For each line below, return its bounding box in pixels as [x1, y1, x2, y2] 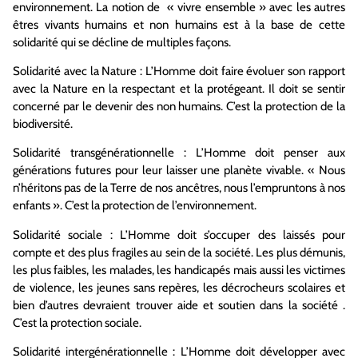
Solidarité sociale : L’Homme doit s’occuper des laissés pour [13, 227, 345, 242]
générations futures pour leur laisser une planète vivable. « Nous [13, 163, 345, 178]
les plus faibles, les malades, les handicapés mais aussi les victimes [13, 262, 345, 277]
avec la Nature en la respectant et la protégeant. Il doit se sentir [13, 81, 345, 96]
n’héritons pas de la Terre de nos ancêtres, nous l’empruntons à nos [13, 181, 345, 196]
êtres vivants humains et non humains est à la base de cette [13, 17, 345, 32]
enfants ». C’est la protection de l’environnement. [13, 198, 257, 213]
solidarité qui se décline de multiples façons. [13, 34, 231, 50]
